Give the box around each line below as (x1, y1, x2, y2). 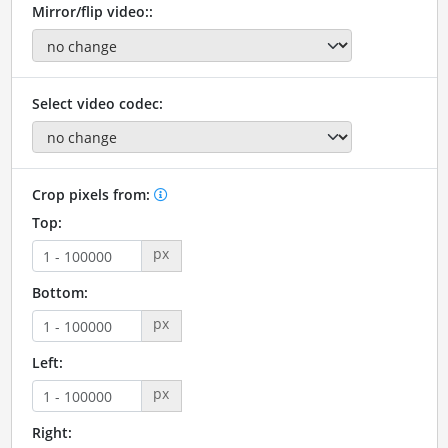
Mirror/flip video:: (31, 2, 153, 22)
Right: (31, 423, 72, 443)
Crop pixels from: (31, 185, 154, 205)
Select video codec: (31, 93, 163, 113)
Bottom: (31, 283, 88, 303)
